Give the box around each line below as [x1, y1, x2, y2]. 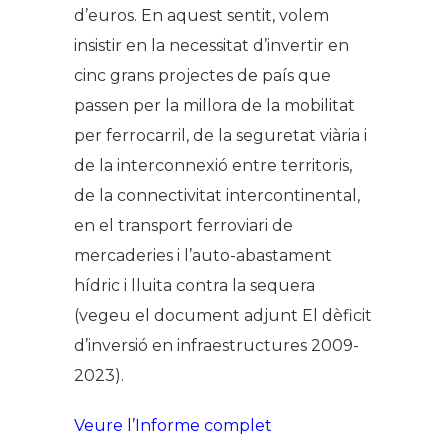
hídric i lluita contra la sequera [74, 276, 315, 296]
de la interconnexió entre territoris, [74, 156, 352, 176]
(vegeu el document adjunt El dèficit [74, 306, 372, 326]
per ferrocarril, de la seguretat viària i [74, 126, 367, 146]
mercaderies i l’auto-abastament [74, 246, 332, 266]
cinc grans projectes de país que [74, 66, 331, 86]
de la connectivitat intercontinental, [74, 186, 360, 206]
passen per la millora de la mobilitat [74, 96, 355, 116]
